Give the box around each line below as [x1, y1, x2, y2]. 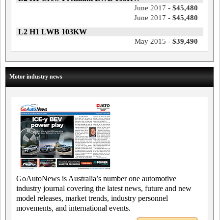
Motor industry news [9, 73, 62, 80]
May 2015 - [134, 37, 172, 45]
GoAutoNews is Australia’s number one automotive [16, 174, 176, 183]
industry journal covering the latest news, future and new [16, 184, 192, 192]
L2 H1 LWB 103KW [18, 27, 87, 36]
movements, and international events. [16, 204, 131, 212]
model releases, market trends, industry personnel [16, 194, 168, 202]
